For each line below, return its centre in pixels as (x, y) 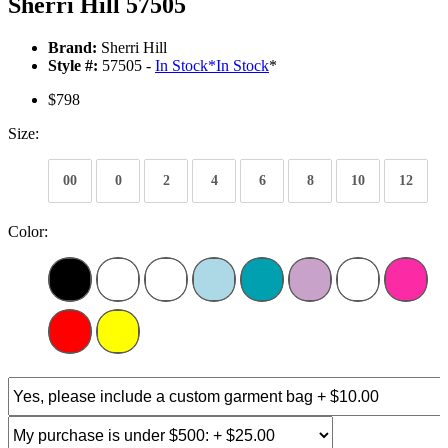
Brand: (72, 48)
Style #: (73, 66)
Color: (28, 232)
